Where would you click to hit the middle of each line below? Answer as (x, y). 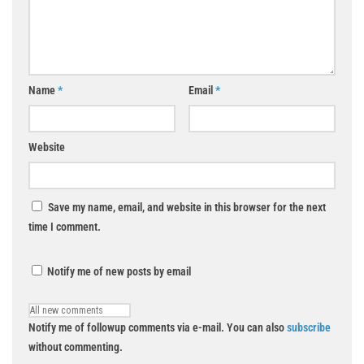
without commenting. (76, 347)
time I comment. (65, 226)
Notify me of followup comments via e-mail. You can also (158, 327)
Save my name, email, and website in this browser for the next (187, 207)
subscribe (309, 327)
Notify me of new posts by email (118, 271)
